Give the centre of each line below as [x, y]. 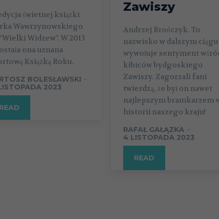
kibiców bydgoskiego [163, 65]
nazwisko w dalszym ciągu [170, 42]
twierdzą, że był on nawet [167, 89]
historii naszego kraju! [164, 112]
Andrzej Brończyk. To [162, 30]
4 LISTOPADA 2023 [159, 138]
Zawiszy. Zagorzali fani [165, 77]
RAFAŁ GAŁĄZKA [153, 130]
